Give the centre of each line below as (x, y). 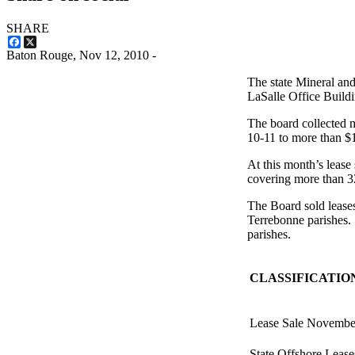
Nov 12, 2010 (114, 55)
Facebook (45, 42)
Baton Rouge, (43, 55)
